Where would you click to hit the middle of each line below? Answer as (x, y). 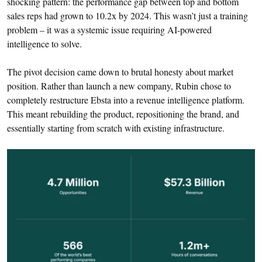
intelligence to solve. (44, 44)
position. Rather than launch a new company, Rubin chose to (119, 86)
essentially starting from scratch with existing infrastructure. (116, 128)
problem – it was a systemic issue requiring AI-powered (109, 30)
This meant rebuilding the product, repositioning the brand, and (123, 114)
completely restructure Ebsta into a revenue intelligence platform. (126, 100)
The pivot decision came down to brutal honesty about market (120, 72)
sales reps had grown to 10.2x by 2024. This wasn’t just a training (127, 16)
